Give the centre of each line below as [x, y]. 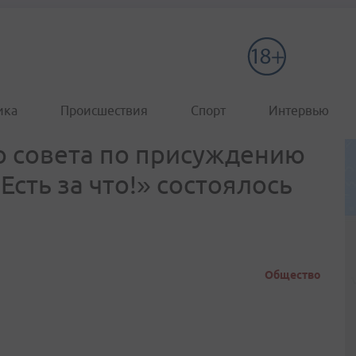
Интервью [299, 110]
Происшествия [104, 110]
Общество [293, 275]
